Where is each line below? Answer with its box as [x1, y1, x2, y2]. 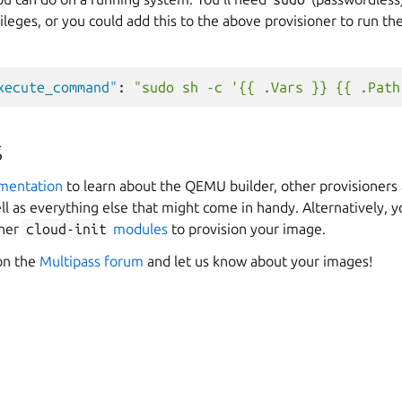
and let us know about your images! [144, 252, 372, 269]
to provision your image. [167, 220, 326, 237]
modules [112, 220, 168, 237]
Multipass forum [39, 252, 144, 269]
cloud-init [25, 220, 107, 237]
